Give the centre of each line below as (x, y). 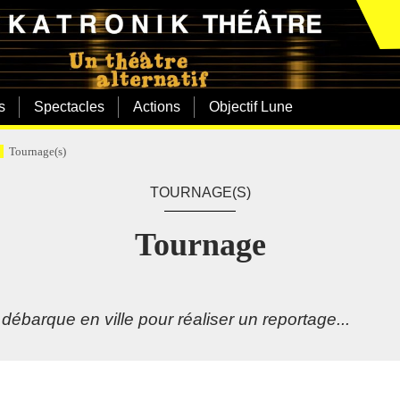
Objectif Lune (251, 107)
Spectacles (69, 107)
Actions (157, 107)
